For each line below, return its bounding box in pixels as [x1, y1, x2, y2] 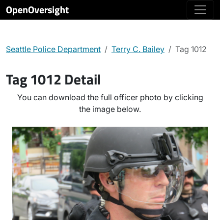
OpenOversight [6, 2, 69, 17]
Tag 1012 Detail [6, 68, 101, 90]
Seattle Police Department [6, 44, 101, 54]
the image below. [79, 104, 141, 114]
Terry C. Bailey [111, 44, 165, 54]
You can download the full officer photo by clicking [17, 92, 203, 102]
